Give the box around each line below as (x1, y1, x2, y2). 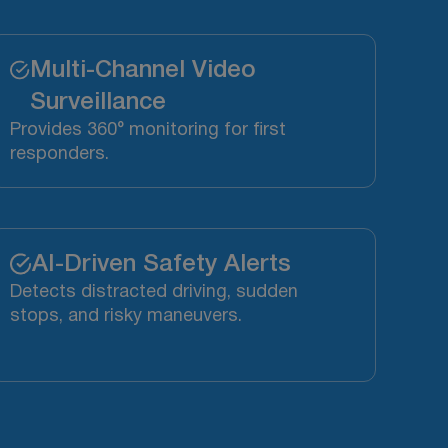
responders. (10, 146, 110, 164)
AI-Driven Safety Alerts (32, 254, 292, 277)
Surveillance (29, 92, 166, 115)
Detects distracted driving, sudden (10, 284, 299, 302)
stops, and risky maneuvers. (10, 308, 243, 326)
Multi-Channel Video (29, 60, 256, 83)
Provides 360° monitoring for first (10, 122, 287, 140)
